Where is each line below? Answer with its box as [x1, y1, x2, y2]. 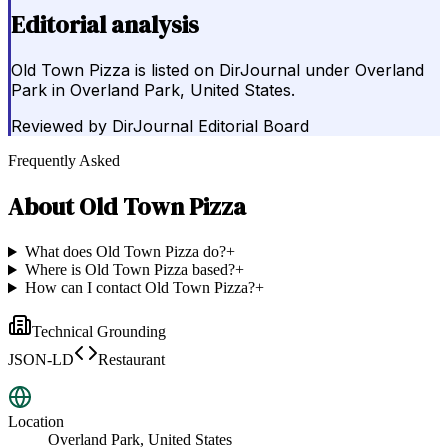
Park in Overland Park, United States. [11, 80, 295, 101]
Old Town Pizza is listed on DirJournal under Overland [11, 60, 424, 81]
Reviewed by [11, 116, 107, 137]
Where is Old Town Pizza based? [24, 261, 235, 279]
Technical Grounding [32, 323, 166, 341]
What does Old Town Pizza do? [24, 243, 226, 261]
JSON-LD [8, 351, 74, 369]
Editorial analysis [11, 7, 199, 41]
